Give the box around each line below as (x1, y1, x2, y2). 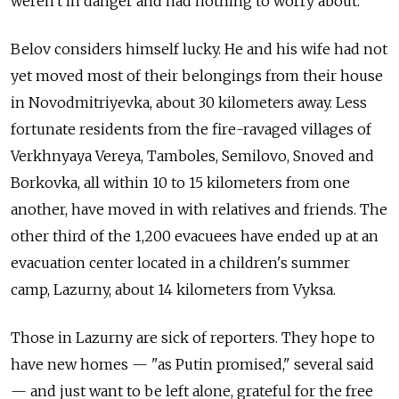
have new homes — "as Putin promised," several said (11, 355, 374, 374)
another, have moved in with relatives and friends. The (11, 200, 387, 219)
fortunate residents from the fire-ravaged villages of (11, 120, 371, 139)
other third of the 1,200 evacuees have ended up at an (11, 227, 379, 246)
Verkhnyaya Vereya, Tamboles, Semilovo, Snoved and (11, 147, 374, 166)
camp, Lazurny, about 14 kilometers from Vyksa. (11, 281, 336, 299)
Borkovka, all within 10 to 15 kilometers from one (11, 174, 350, 192)
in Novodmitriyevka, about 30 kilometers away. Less (11, 94, 367, 112)
